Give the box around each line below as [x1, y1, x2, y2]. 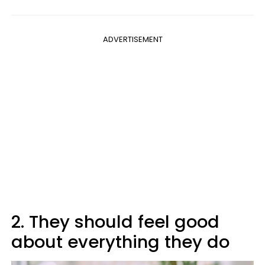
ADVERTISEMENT [102, 33, 163, 45]
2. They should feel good [11, 209, 219, 234]
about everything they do [11, 230, 230, 254]
